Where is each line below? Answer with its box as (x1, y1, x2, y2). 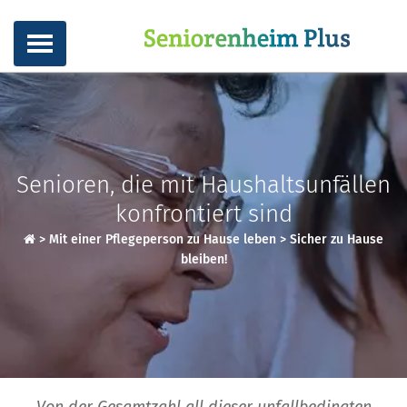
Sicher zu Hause (290, 232, 383, 247)
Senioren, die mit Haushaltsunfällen (16, 171, 391, 199)
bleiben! (180, 252, 227, 267)
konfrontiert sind (114, 200, 293, 228)
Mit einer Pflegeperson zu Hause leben (49, 232, 276, 247)
